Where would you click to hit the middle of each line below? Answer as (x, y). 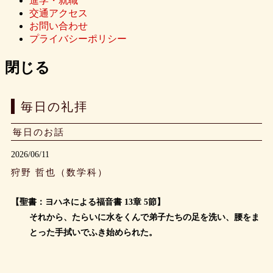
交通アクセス (58, 13)
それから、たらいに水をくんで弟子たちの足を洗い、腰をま (144, 217)
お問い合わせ (58, 26)
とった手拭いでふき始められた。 (93, 232)
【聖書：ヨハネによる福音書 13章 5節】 (88, 202)
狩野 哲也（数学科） (59, 172)
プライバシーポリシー (78, 38)
